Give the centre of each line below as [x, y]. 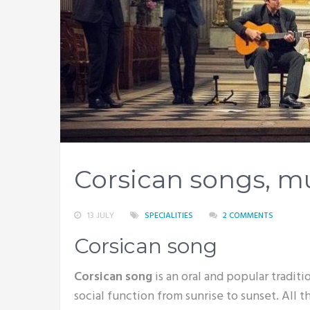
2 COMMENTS [248, 216]
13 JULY [100, 216]
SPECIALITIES [169, 216]
